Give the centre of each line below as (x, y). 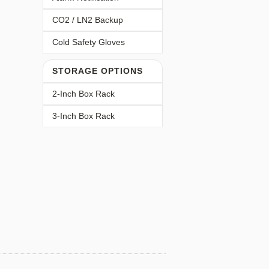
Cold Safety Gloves (89, 42)
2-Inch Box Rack (83, 94)
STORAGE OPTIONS (98, 71)
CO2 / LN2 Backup (88, 20)
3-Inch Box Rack (83, 116)
